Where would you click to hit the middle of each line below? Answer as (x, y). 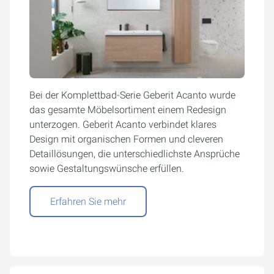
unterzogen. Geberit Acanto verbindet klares (123, 124)
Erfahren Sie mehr (88, 202)
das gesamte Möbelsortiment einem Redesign (128, 110)
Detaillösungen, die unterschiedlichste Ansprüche (135, 154)
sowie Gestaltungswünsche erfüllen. (107, 168)
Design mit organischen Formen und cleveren (126, 139)
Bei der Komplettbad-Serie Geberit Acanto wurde (132, 95)
